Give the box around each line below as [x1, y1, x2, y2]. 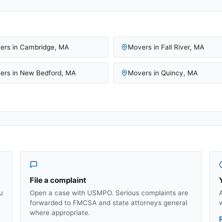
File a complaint [30, 175, 86, 185]
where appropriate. [30, 208, 90, 217]
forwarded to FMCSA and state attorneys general [30, 198, 187, 207]
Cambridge [20, 43, 55, 51]
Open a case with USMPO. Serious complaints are [30, 188, 188, 197]
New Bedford [20, 68, 61, 77]
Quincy [161, 68, 183, 77]
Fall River [161, 43, 190, 51]
